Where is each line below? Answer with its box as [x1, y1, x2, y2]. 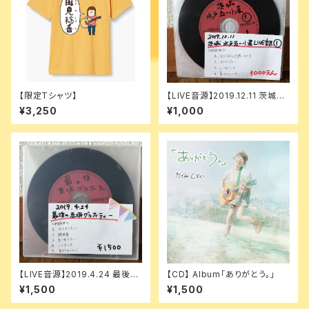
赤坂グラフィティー [19, 279, 91, 290]
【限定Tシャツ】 [19, 90, 77, 101]
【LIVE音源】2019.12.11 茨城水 [167, 90, 286, 101]
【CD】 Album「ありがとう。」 [167, 269, 275, 279]
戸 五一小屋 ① [167, 101, 226, 111]
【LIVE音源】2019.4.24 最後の [19, 269, 139, 279]
